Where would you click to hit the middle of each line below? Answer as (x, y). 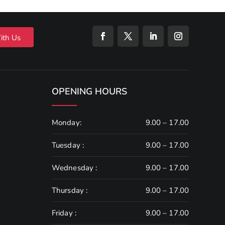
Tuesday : (68, 145)
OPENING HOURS (89, 91)
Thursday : (70, 190)
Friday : (64, 213)
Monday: (67, 122)
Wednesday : (75, 167)
